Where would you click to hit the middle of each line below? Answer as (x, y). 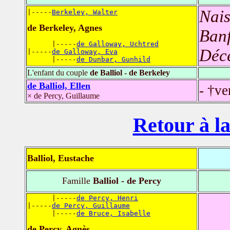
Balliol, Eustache (61, 158)
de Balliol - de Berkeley (130, 73)
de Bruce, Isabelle (113, 214)
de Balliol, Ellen (59, 86)
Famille (76, 181)
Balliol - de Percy (126, 181)
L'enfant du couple (59, 73)
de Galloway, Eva (85, 52)
